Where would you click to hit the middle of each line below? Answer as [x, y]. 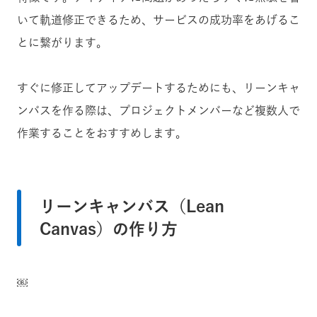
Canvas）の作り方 [109, 229]
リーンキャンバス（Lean [132, 206]
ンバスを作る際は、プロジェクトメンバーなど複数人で [158, 110]
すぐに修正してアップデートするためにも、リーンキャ [158, 87]
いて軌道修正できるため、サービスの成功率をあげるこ [158, 19]
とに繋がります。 [62, 42]
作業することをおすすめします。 [102, 133]
